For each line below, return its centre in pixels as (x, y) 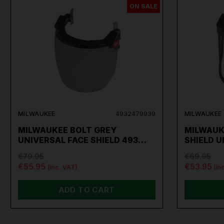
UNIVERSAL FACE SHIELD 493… (82, 140)
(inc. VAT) (62, 167)
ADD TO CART (86, 190)
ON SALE (143, 6)
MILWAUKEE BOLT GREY (67, 130)
